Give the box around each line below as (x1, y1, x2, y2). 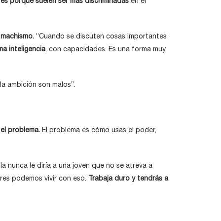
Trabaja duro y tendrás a (88, 174, 168, 182)
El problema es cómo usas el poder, (42, 126, 156, 134)
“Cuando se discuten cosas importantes (34, 32, 167, 40)
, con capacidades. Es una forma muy (45, 45, 166, 53)
